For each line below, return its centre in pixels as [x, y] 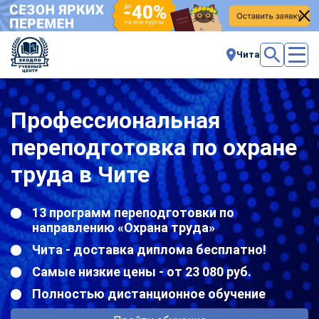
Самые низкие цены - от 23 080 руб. [142, 271]
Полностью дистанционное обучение [149, 293]
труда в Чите [80, 174]
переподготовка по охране [154, 147]
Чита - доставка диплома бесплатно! [149, 249]
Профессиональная [116, 120]
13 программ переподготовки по [133, 212]
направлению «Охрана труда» [124, 227]
